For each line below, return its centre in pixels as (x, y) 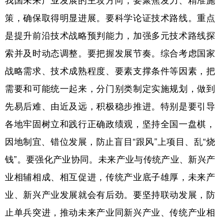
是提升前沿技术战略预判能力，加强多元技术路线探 (110, 35)
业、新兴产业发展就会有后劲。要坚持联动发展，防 (110, 194)
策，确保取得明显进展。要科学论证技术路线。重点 (110, 17)
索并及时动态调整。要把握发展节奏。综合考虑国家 (110, 53)
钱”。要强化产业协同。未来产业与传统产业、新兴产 (110, 159)
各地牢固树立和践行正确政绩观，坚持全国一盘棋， (110, 124)
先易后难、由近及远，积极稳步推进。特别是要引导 (110, 106)
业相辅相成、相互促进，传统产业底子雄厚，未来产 (110, 177)
